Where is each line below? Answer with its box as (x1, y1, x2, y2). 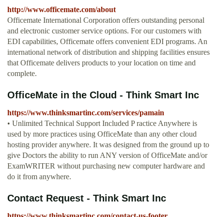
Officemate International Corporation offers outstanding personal (7, 16, 204, 25)
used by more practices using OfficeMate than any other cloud (7, 130, 197, 139)
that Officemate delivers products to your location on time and (7, 59, 196, 67)
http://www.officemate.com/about (7, 5, 116, 14)
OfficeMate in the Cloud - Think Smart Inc (7, 90, 199, 101)
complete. (7, 69, 37, 78)
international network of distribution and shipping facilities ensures (7, 48, 210, 57)
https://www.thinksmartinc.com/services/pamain (7, 108, 164, 117)
